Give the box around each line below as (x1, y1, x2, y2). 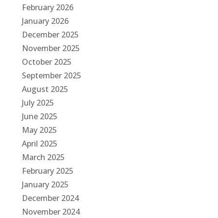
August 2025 (21, 84, 68, 94)
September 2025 (21, 70, 81, 81)
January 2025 (21, 179, 69, 190)
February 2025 (21, 165, 73, 176)
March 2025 (21, 152, 65, 163)
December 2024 (21, 193, 79, 203)
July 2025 (21, 97, 54, 108)
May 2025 (21, 125, 57, 135)
